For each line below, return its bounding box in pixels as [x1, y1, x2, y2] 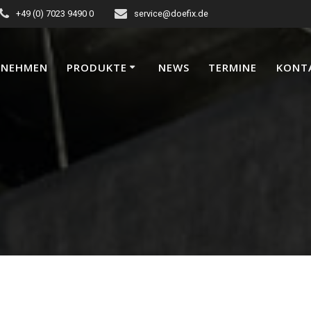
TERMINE [208, 60, 258, 74]
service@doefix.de [134, 8, 209, 19]
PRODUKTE [67, 60, 128, 74]
